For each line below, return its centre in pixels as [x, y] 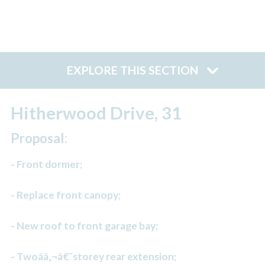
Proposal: [39, 138]
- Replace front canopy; [65, 195]
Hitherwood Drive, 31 [96, 112]
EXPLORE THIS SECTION [132, 70]
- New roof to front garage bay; [84, 226]
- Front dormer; [46, 164]
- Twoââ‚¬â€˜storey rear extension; [93, 257]
